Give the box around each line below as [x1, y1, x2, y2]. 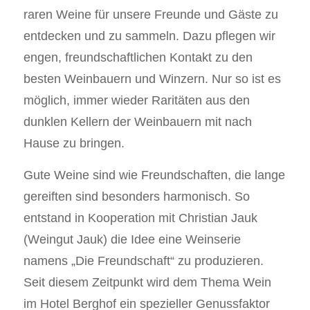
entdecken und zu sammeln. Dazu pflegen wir [23, 29, 275, 44]
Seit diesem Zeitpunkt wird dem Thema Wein [23, 275, 271, 290]
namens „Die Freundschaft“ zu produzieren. [23, 254, 264, 268]
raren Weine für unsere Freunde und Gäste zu [23, 8, 278, 22]
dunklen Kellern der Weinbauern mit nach [23, 115, 252, 129]
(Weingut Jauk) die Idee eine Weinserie [23, 232, 241, 247]
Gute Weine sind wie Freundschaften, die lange [23, 168, 285, 183]
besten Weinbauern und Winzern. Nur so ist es [23, 72, 281, 86]
